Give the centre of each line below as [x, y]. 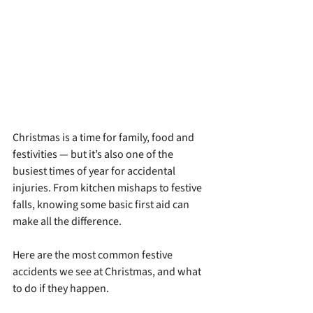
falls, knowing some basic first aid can [102, 204]
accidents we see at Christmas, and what [108, 271]
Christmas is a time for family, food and [104, 137]
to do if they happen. [61, 288]
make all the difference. [67, 221]
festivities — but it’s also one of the [94, 154]
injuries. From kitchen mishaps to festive [108, 188]
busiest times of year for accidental [95, 171]
